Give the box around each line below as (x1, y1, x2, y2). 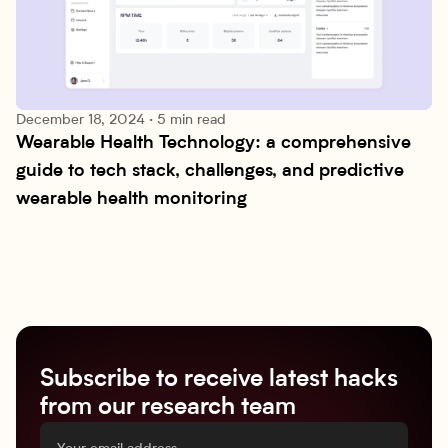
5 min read (157, 113, 226, 128)
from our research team (40, 396, 296, 421)
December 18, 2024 (16, 113, 145, 128)
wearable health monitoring (16, 191, 247, 210)
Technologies (48, 139, 131, 154)
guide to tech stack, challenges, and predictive (16, 163, 404, 182)
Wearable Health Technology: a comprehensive (16, 135, 411, 154)
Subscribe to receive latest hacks (40, 368, 398, 393)
